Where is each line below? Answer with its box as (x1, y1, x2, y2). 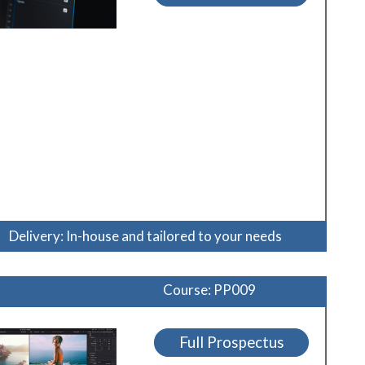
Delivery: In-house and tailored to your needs (9, 226, 282, 244)
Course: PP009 (163, 280, 257, 298)
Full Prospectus (178, 333, 284, 352)
